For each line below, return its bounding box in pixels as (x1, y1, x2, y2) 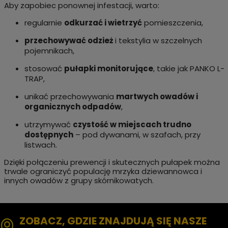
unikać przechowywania (24, 91, 116, 102)
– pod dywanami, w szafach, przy (73, 129, 201, 140)
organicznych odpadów (24, 101, 121, 112)
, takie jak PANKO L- (153, 63, 224, 74)
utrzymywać (24, 119, 73, 130)
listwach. (24, 139, 57, 150)
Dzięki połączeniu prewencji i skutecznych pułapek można (4, 156, 220, 167)
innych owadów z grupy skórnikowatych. (4, 175, 154, 186)
